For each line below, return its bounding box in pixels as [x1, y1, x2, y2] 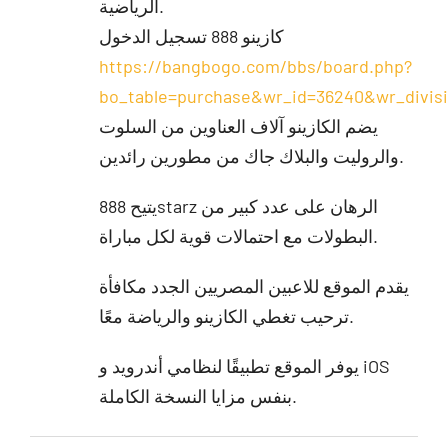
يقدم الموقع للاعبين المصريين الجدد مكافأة [98, 274, 409, 297]
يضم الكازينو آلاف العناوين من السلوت [98, 114, 378, 137]
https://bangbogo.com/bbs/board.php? [98, 54, 412, 77]
